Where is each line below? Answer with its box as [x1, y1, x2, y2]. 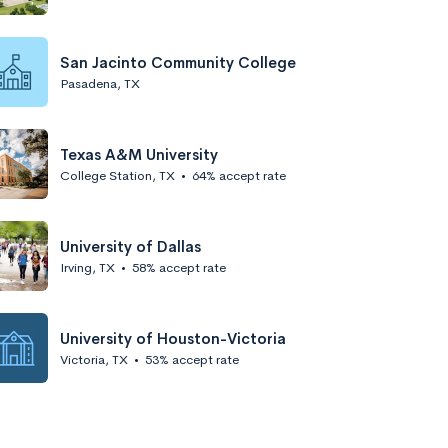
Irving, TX [60, 258, 115, 276]
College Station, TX [60, 166, 175, 184]
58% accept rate [132, 258, 226, 276]
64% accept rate [192, 166, 286, 184]
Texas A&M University [60, 144, 218, 164]
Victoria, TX [60, 350, 128, 368]
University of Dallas [60, 236, 201, 256]
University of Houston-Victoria [60, 328, 286, 348]
